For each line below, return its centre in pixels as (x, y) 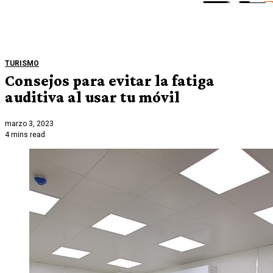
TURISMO (22, 63)
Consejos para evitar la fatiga (110, 80)
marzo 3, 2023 (29, 124)
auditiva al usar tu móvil (92, 97)
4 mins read (25, 135)
